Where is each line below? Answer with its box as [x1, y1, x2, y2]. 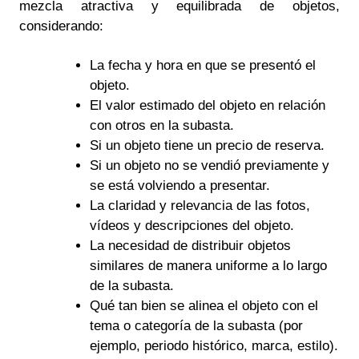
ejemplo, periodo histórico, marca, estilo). [89, 337, 338, 353]
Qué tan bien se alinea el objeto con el [89, 297, 318, 313]
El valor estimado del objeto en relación [89, 97, 325, 113]
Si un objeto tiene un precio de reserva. [89, 137, 325, 153]
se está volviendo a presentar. [89, 177, 270, 193]
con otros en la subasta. [89, 117, 234, 133]
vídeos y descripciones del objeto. [89, 217, 294, 233]
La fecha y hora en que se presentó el [89, 57, 316, 73]
